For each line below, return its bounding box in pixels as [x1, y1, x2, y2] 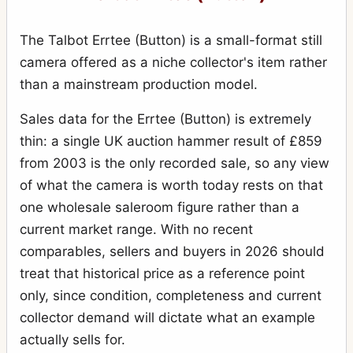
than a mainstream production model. [20, 76, 258, 93]
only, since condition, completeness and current [20, 288, 321, 304]
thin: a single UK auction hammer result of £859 [20, 133, 322, 150]
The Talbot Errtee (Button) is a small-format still [20, 32, 322, 49]
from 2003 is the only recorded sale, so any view [20, 155, 329, 172]
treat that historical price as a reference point [20, 266, 305, 282]
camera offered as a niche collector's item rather [20, 54, 327, 71]
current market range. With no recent [20, 221, 253, 238]
